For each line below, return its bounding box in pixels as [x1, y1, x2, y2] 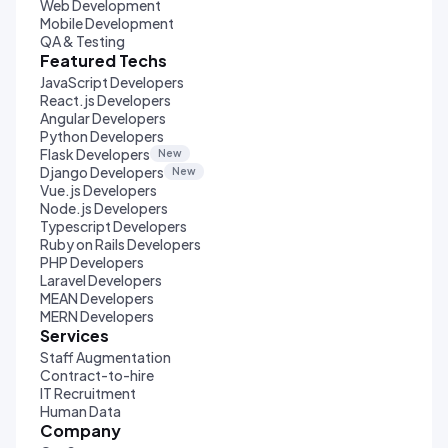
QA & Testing [40, 31, 125, 50]
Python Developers [40, 126, 164, 145]
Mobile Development [40, 13, 174, 32]
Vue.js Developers [40, 180, 157, 199]
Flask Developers [40, 144, 150, 163]
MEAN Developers [40, 288, 154, 307]
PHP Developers [40, 252, 144, 271]
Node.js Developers [40, 198, 168, 217]
